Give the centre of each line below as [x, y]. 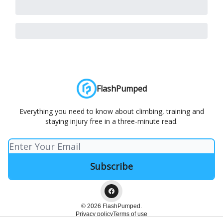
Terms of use [130, 214]
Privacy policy [94, 214]
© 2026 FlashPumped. [111, 206]
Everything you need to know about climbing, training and [111, 111]
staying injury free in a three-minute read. [111, 121]
